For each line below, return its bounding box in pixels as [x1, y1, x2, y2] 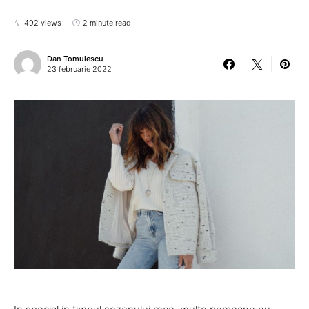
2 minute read [83, 18, 131, 28]
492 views [24, 18, 61, 28]
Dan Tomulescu [47, 54, 103, 63]
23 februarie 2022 [47, 64, 112, 74]
